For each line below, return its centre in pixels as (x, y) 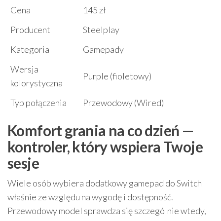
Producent (30, 29)
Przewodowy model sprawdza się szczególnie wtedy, (107, 210)
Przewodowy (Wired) (123, 102)
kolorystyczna (37, 83)
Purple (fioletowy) (117, 76)
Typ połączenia (38, 102)
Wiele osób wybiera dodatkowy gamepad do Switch (105, 183)
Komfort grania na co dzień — (101, 130)
